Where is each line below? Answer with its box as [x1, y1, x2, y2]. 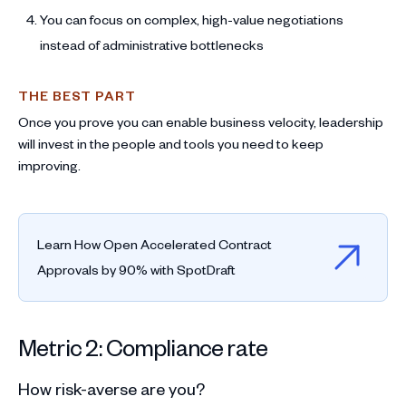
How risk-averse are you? [18, 377, 205, 399]
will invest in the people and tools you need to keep [18, 134, 324, 152]
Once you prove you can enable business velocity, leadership [18, 112, 383, 130]
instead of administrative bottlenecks [40, 35, 264, 53]
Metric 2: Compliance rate [18, 331, 267, 362]
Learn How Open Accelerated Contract [37, 235, 272, 253]
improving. [18, 156, 81, 174]
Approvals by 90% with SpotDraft [37, 260, 236, 278]
